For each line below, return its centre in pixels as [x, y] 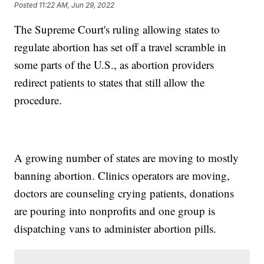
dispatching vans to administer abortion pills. [115, 229]
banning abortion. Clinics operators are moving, [122, 176]
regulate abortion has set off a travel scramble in [121, 47]
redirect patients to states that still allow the [110, 82]
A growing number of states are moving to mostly [127, 158]
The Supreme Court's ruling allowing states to [117, 29]
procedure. [38, 100]
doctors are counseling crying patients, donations [124, 193]
